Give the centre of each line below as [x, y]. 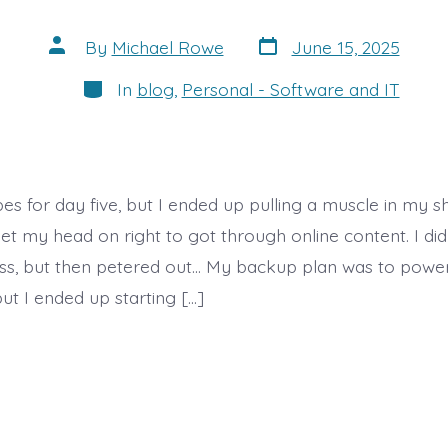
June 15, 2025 [345, 46]
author [74, 60]
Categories [123, 83]
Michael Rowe [167, 46]
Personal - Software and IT [290, 88]
